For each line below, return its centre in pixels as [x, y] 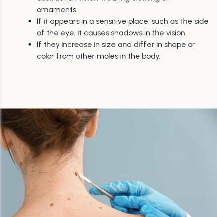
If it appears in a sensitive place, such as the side [123, 21]
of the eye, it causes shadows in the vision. [112, 32]
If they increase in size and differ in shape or [116, 44]
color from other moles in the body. [99, 56]
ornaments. [57, 9]
